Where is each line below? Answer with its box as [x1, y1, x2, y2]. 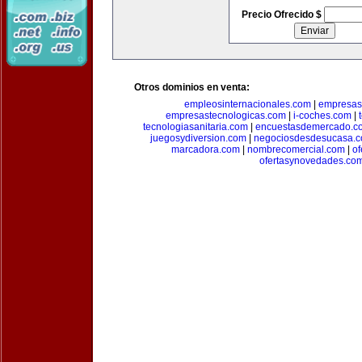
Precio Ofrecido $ [241, 9, 324, 20]
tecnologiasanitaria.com [142, 121, 248, 133]
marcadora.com [170, 144, 240, 155]
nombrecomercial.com [246, 144, 345, 155]
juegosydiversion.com [150, 133, 246, 144]
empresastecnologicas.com [166, 110, 286, 121]
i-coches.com [293, 110, 351, 121]
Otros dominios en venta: [134, 82, 250, 93]
